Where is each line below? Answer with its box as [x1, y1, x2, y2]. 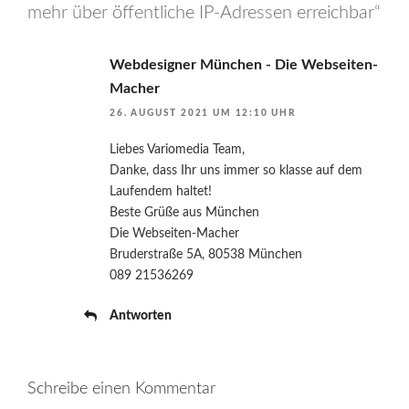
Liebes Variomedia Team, [110, 143, 245, 157]
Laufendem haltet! [110, 185, 212, 199]
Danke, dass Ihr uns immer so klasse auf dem [110, 164, 362, 178]
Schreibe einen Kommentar [27, 381, 215, 398]
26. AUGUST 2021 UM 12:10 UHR [110, 109, 297, 119]
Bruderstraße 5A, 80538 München [110, 248, 302, 262]
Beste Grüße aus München [110, 206, 259, 220]
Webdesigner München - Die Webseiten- [110, 58, 378, 73]
